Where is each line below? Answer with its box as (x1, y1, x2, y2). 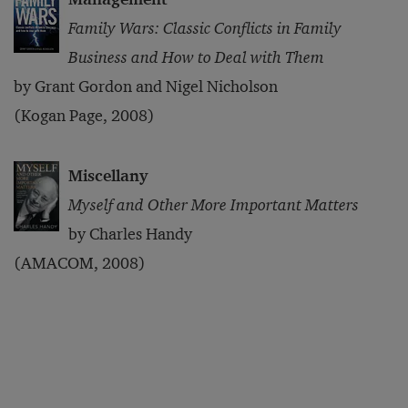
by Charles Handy (68, 224, 192, 244)
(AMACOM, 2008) (14, 253, 146, 273)
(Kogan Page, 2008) (14, 106, 155, 126)
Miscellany (68, 166, 148, 186)
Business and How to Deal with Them (68, 47, 324, 67)
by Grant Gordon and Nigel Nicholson (14, 76, 278, 97)
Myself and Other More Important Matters (68, 195, 359, 215)
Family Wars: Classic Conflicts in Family (68, 18, 342, 38)
